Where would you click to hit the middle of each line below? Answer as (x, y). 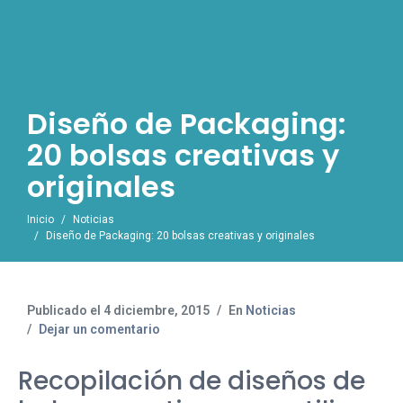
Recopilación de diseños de (192, 381)
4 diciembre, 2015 (157, 310)
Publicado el (65, 310)
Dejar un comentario (99, 329)
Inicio (40, 219)
